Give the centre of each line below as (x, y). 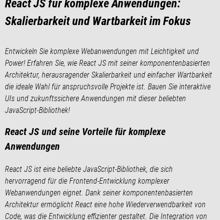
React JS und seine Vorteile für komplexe (85, 131)
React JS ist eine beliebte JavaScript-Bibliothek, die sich (89, 169)
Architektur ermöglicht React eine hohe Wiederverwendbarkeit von (105, 204)
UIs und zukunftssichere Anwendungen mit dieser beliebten (96, 98)
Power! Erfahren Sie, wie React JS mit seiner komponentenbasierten (108, 63)
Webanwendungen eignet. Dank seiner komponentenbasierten (99, 192)
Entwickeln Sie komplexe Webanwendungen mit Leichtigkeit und (102, 51)
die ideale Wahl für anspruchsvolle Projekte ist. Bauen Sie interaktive (108, 86)
